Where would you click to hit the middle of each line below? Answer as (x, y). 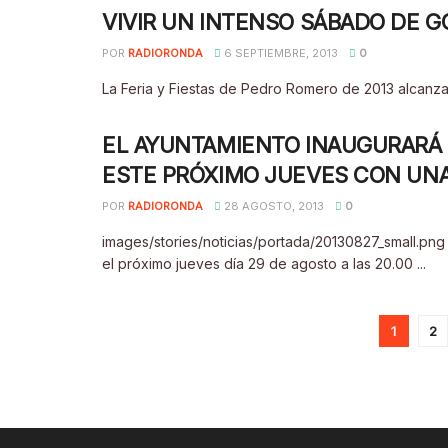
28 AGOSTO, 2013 (272, 206)
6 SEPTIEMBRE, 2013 (279, 53)
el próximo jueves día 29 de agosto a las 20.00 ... (264, 263)
